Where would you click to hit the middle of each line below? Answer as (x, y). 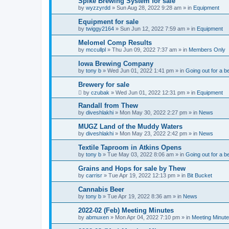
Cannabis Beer (101, 189)
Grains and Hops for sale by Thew (132, 168)
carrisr (94, 175)
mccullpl (96, 50)
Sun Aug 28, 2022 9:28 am (149, 8)
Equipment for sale (108, 22)
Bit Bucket (200, 175)
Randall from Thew (108, 106)
